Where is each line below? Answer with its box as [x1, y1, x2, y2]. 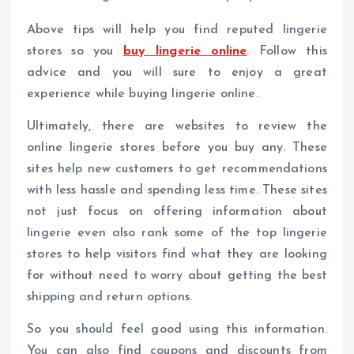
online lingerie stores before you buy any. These [27, 141, 327, 155]
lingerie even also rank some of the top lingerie [27, 227, 327, 240]
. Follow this [247, 45, 327, 58]
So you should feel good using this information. [27, 323, 327, 337]
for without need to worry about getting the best [27, 269, 327, 283]
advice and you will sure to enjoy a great [27, 66, 327, 80]
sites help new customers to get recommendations [27, 163, 327, 176]
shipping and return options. [27, 291, 193, 304]
